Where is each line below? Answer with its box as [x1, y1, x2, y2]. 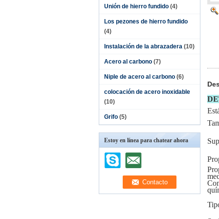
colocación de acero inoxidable [104, 88, 190, 95]
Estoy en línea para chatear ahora [104, 137, 188, 144]
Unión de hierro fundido [104, 3, 169, 10]
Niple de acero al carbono [104, 73, 175, 80]
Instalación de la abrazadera [104, 43, 182, 50]
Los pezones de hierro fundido [104, 18, 188, 25]
